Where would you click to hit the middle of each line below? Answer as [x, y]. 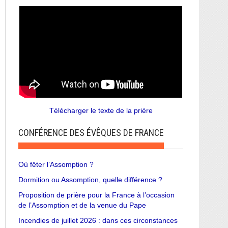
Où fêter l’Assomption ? [56, 164]
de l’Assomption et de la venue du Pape [82, 205]
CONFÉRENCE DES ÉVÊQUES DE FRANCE [91, 132]
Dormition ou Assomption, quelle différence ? [90, 179]
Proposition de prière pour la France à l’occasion [96, 195]
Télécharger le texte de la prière [101, 110]
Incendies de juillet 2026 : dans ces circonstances [98, 220]
